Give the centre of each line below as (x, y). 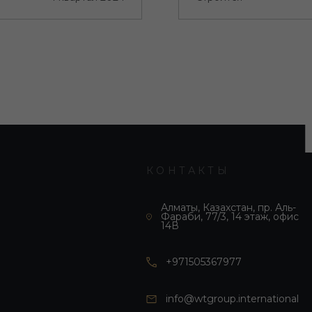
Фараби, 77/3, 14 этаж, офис (230, 217)
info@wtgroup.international (233, 299)
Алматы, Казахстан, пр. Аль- (229, 208)
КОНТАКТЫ (188, 171)
